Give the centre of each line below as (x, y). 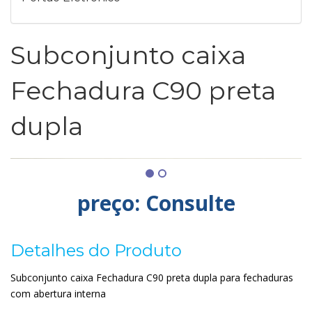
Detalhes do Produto (96, 250)
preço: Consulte (156, 203)
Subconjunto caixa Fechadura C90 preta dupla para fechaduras (152, 278)
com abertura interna (58, 294)
